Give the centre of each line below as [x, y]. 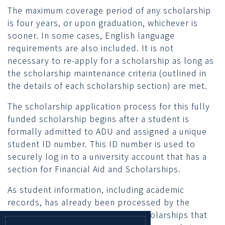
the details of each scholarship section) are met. [107, 86]
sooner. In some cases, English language [91, 35]
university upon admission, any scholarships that [107, 215]
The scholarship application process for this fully [109, 106]
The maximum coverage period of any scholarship [109, 10]
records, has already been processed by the [99, 202]
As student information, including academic [96, 190]
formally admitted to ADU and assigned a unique [107, 131]
